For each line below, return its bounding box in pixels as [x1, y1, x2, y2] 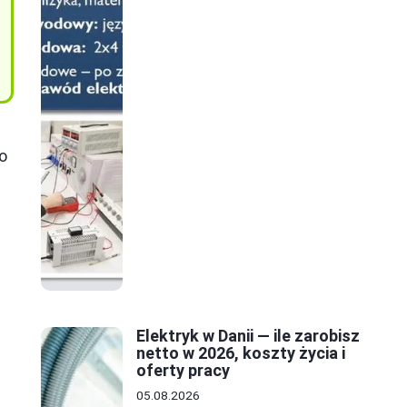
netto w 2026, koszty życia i [136, 343, 345, 363]
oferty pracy [136, 361, 230, 381]
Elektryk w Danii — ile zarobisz [136, 326, 360, 346]
